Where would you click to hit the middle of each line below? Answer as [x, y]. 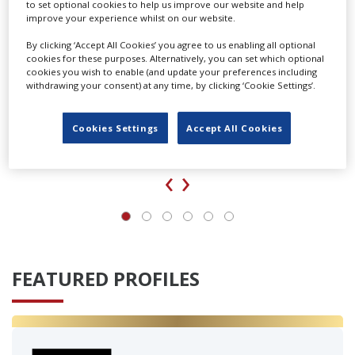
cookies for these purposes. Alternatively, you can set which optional [176, 58]
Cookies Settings [115, 128]
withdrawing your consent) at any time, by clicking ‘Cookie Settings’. [171, 85]
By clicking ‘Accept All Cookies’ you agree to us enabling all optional [171, 44]
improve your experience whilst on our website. [131, 17]
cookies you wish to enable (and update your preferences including [172, 71]
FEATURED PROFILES [106, 278]
